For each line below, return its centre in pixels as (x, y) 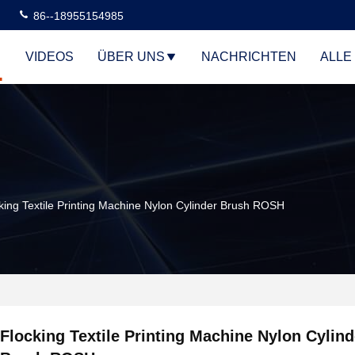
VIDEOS (50, 57)
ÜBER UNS (131, 57)
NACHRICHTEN (249, 57)
